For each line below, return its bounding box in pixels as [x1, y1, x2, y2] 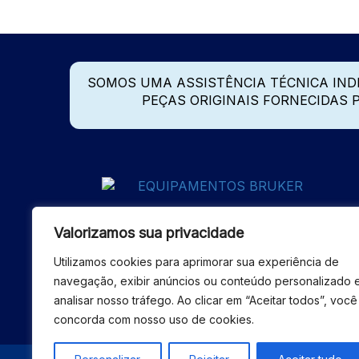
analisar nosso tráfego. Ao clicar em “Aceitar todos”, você [54, 293, 357, 307]
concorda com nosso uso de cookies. [54, 313, 254, 326]
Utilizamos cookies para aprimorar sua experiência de [54, 255, 339, 268]
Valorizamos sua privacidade [54, 224, 244, 241]
